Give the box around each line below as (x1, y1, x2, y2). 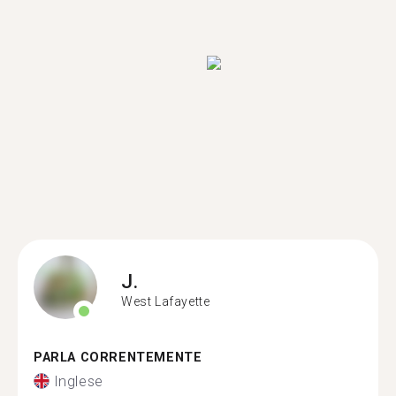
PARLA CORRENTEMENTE (34, 350, 202, 365)
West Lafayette (121, 293, 210, 308)
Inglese (53, 372, 103, 390)
